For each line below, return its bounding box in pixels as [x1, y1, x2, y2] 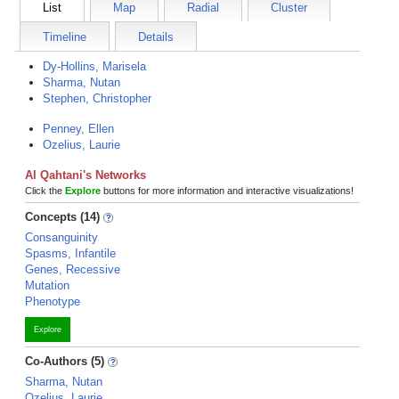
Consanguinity [25, 231, 98, 244]
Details [138, 30, 174, 44]
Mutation [25, 279, 69, 292]
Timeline [43, 30, 86, 44]
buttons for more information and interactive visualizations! [101, 185, 354, 196]
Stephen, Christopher [43, 92, 151, 105]
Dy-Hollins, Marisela [43, 60, 146, 73]
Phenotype [25, 295, 80, 308]
